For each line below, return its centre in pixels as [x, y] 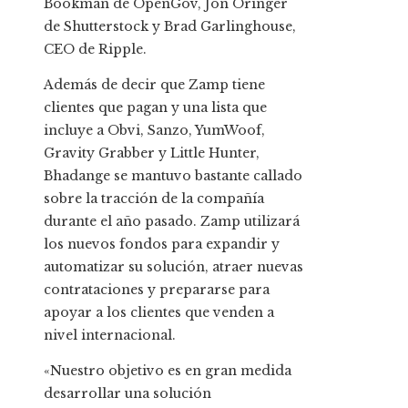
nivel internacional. [110, 336]
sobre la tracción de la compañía [154, 199]
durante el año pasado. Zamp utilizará [172, 222]
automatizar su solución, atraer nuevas [173, 267]
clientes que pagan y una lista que [155, 108]
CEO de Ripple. [95, 50]
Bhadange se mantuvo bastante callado [173, 176]
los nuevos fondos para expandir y [162, 245]
